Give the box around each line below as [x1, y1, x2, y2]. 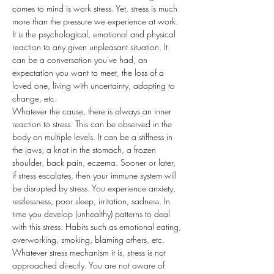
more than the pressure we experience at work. [12, 15, 180, 27]
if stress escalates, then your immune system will [12, 169, 179, 181]
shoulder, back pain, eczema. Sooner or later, [12, 157, 178, 168]
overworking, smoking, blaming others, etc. [12, 234, 165, 245]
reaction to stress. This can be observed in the [12, 118, 174, 130]
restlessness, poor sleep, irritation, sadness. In [12, 195, 172, 207]
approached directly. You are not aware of [12, 259, 167, 271]
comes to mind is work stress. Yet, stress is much [12, 2, 180, 14]
